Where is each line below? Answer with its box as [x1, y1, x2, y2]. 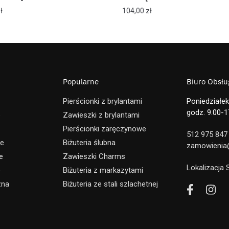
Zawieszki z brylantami [63, 110, 140, 120]
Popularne [63, 76, 99, 86]
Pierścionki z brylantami [63, 96, 142, 106]
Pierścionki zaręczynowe [63, 124, 146, 133]
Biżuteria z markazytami [63, 165, 143, 175]
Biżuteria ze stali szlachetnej [63, 179, 158, 189]
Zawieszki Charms [63, 151, 125, 161]
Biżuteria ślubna [63, 138, 116, 147]
